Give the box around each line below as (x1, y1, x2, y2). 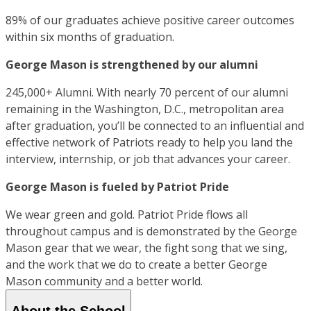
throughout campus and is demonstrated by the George (6, 223, 297, 239)
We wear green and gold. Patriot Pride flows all (6, 206, 248, 222)
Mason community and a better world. (6, 273, 203, 289)
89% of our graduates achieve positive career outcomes (6, 12, 294, 28)
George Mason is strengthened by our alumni (6, 56, 258, 72)
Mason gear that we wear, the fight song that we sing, (6, 239, 287, 255)
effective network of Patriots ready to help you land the (6, 134, 293, 150)
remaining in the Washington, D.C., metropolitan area (6, 101, 284, 117)
